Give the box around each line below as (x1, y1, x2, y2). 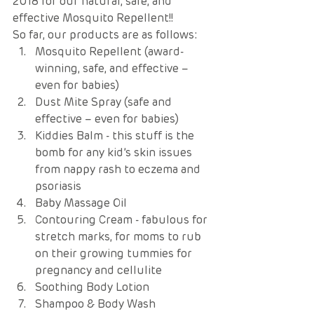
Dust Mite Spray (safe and (35, 95, 175, 109)
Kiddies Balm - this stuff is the (35, 128, 197, 142)
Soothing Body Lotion (35, 280, 153, 294)
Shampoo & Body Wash (35, 296, 158, 310)
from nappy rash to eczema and (35, 162, 203, 176)
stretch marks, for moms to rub (35, 229, 204, 243)
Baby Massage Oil (35, 196, 131, 210)
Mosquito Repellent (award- (35, 44, 184, 58)
